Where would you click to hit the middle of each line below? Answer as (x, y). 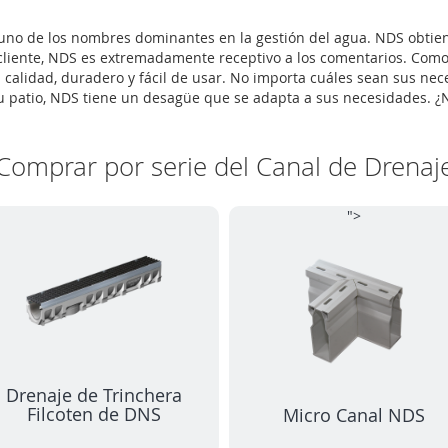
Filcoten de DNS (94, 413)
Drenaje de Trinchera (94, 394)
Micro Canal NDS (354, 414)
